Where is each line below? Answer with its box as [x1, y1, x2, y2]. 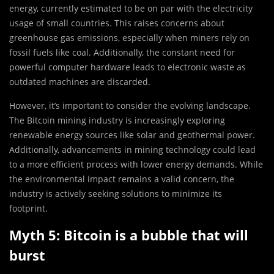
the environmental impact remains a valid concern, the [9, 173, 234, 185]
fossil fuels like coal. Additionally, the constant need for [9, 46, 235, 59]
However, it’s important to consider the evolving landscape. [9, 100, 251, 112]
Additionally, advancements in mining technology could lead [9, 144, 256, 156]
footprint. [9, 202, 50, 215]
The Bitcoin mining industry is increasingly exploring [9, 114, 225, 127]
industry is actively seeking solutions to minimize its [9, 188, 222, 200]
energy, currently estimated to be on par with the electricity [9, 2, 253, 15]
